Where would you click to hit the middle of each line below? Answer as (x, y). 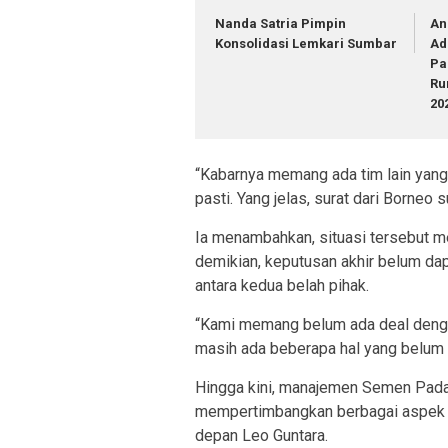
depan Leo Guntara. (261, 436)
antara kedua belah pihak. (282, 286)
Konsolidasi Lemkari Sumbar (306, 43)
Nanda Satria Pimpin (280, 23)
